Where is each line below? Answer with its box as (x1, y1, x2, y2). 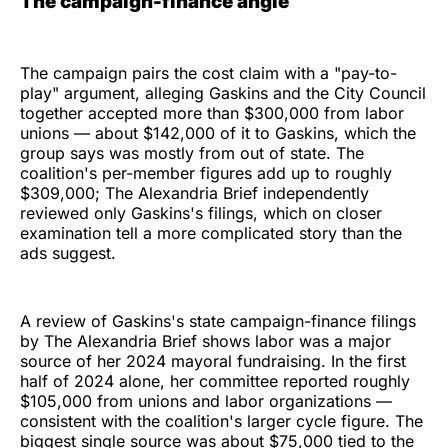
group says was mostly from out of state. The (20, 143, 364, 163)
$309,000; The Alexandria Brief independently (20, 183, 369, 203)
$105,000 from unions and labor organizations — (20, 391, 392, 411)
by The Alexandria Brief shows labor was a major (20, 331, 391, 351)
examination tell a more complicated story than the (20, 223, 402, 243)
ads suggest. (20, 243, 116, 263)
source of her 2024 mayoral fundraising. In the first (20, 351, 406, 371)
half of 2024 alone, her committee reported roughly (20, 371, 410, 391)
